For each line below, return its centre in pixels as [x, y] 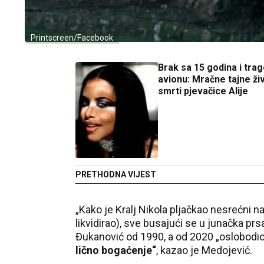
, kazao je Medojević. [204, 250]
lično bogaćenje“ [116, 250]
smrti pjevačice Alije [203, 91]
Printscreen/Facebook [72, 38]
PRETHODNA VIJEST [116, 174]
